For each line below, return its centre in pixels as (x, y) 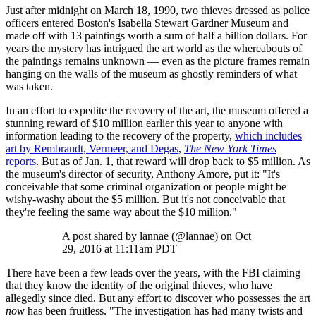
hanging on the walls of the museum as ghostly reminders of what (151, 74)
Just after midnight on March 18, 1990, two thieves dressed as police (158, 11)
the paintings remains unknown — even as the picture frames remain (158, 61)
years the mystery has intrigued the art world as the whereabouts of (154, 49)
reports (21, 162)
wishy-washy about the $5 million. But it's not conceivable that (145, 200)
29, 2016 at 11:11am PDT (120, 249)
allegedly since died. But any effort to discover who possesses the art (158, 298)
